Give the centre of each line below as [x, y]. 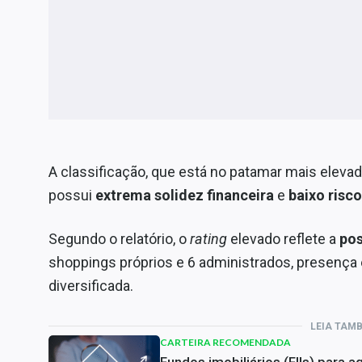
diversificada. [91, 285]
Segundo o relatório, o [119, 238]
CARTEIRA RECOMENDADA [225, 342]
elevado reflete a [283, 238]
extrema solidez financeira [185, 195]
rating [208, 238]
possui [72, 195]
